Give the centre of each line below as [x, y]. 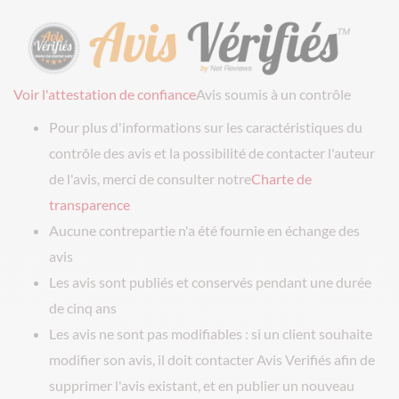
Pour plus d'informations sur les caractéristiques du [206, 126]
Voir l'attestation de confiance [105, 94]
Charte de [281, 178]
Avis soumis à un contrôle [273, 94]
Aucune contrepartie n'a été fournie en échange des [204, 230]
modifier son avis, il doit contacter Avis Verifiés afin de [212, 359]
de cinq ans [83, 307]
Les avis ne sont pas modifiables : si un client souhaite [211, 333]
